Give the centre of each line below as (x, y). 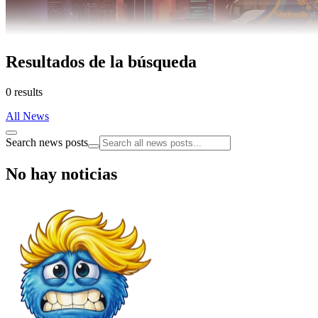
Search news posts (47, 142)
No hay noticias (61, 174)
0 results (24, 92)
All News (27, 116)
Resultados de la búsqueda (101, 61)
